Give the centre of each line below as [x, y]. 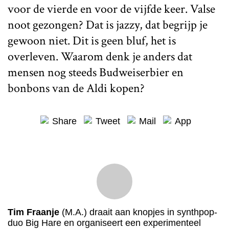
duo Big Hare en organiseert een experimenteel [104, 223]
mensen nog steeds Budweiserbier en [96, 72]
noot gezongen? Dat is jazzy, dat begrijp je [108, 25]
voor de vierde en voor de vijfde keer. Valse [111, 9]
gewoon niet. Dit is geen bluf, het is [92, 41]
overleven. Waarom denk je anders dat [100, 56]
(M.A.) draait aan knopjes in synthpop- [138, 212]
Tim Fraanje [33, 212]
